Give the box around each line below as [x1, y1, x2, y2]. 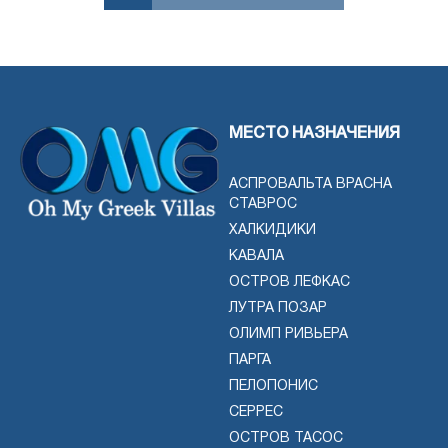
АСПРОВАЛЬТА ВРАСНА [229, 178, 392, 192]
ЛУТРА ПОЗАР [229, 302, 327, 316]
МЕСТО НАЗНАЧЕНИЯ [229, 127, 400, 142]
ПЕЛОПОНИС [229, 380, 318, 394]
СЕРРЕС [229, 406, 283, 420]
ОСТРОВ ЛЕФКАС [229, 276, 350, 290]
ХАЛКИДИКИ [229, 224, 316, 238]
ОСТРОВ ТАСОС [229, 432, 343, 446]
